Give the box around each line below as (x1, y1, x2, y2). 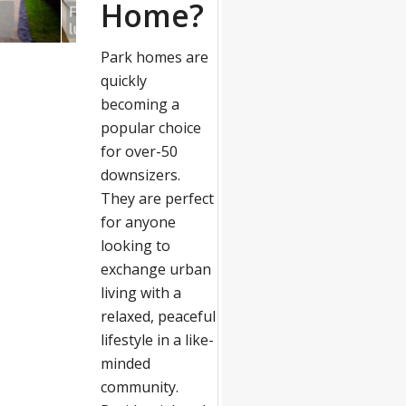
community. (100, 377, 179, 397)
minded (100, 353, 150, 373)
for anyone (100, 212, 176, 232)
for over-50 (100, 141, 178, 161)
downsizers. (100, 165, 180, 185)
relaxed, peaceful (100, 306, 216, 326)
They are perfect (100, 188, 214, 208)
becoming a (100, 94, 179, 114)
